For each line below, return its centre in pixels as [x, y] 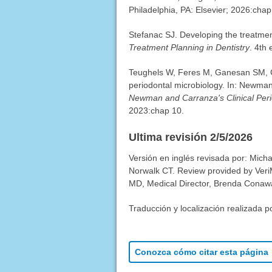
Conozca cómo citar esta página [201, 252]
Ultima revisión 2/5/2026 [190, 138]
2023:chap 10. [156, 111]
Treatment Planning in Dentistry [189, 48]
